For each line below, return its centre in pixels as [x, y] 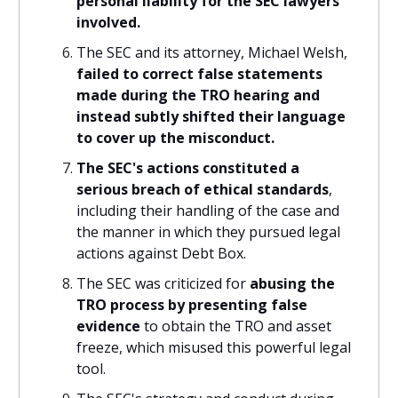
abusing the [292, 284]
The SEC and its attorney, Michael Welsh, [212, 53]
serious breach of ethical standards [203, 190]
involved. [108, 23]
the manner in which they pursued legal [208, 232]
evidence [108, 326]
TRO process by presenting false [192, 305]
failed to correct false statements [199, 74]
